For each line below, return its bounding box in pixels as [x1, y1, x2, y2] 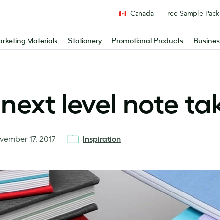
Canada [130, 9, 154, 18]
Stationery [67, 36, 102, 46]
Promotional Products [111, 36, 184, 46]
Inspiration [83, 135, 121, 143]
